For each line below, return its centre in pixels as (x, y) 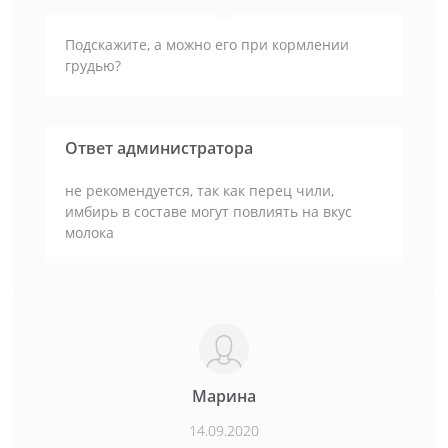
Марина (224, 395)
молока (89, 232)
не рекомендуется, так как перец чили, (199, 190)
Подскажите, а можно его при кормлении (207, 44)
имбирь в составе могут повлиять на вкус (208, 211)
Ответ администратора (159, 147)
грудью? (93, 65)
